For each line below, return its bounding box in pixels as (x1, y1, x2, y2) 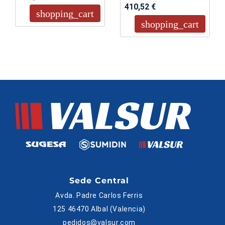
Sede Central (69, 176, 130, 186)
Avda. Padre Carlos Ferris (55, 191, 143, 200)
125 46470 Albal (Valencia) (53, 205, 146, 213)
